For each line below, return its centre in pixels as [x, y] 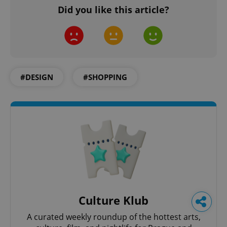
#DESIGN [37, 77]
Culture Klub [113, 200]
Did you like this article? [113, 9]
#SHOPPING [105, 77]
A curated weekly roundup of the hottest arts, [113, 217]
